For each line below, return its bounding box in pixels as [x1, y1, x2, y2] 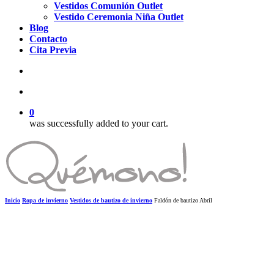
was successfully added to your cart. [29, 118, 168, 128]
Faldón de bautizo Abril [154, 197, 212, 204]
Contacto [29, 34, 67, 44]
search [29, 65, 56, 75]
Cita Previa [29, 45, 76, 55]
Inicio [5, 197, 20, 204]
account [29, 86, 61, 96]
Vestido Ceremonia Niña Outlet [54, 12, 183, 22]
